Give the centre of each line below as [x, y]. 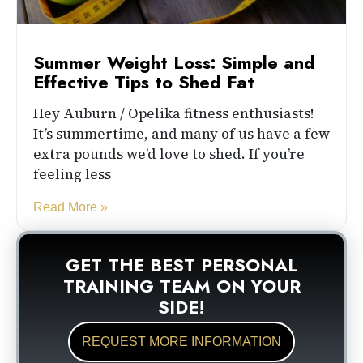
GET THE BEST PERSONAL [181, 265]
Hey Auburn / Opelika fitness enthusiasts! [173, 114]
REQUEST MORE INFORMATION [181, 342]
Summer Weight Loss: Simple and [174, 63]
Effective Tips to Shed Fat [144, 82]
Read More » [70, 207]
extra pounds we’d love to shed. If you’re [169, 154]
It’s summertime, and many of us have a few [181, 134]
